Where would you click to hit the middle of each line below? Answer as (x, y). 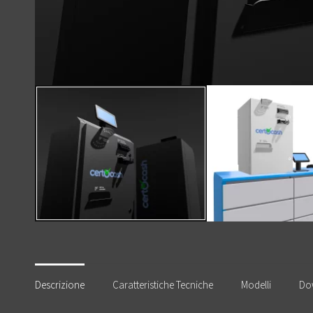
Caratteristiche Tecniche (163, 285)
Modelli (256, 285)
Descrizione (60, 285)
